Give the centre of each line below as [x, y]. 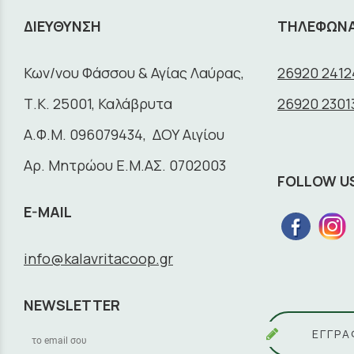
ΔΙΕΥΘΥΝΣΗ [62, 26]
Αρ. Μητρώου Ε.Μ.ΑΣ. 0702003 [125, 166]
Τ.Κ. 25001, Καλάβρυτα [98, 104]
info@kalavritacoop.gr [98, 259]
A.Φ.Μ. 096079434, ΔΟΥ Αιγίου [124, 135]
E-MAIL [48, 212]
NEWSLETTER [72, 305]
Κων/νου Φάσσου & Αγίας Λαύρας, [134, 73]
